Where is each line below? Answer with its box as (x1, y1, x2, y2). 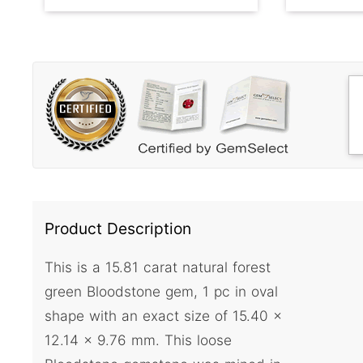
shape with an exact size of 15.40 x (45, 306, 282, 324)
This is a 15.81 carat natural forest (45, 258, 271, 275)
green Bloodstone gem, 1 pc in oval (45, 282, 278, 300)
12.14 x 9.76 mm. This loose (45, 331, 232, 348)
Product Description (45, 219, 191, 239)
